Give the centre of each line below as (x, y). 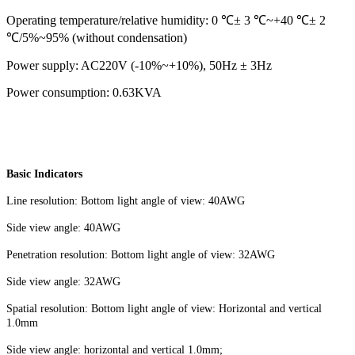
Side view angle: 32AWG (63, 281)
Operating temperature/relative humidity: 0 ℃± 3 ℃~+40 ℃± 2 (166, 20)
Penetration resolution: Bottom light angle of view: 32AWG (141, 254)
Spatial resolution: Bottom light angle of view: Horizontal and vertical (164, 308)
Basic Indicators (44, 174)
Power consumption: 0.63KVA (84, 92)
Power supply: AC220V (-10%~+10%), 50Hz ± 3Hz (139, 65)
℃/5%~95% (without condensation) (97, 37)
